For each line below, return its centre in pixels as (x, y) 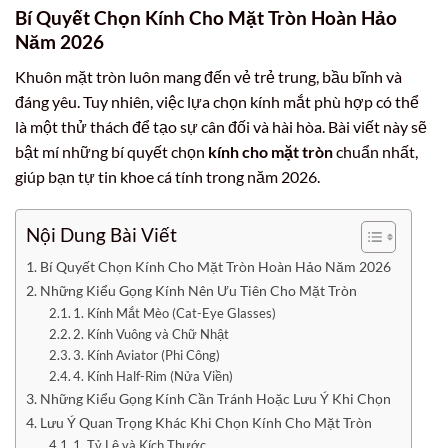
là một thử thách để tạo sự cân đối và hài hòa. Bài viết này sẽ (221, 126)
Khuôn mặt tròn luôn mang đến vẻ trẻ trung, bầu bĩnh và (208, 76)
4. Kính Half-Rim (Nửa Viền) (153, 376)
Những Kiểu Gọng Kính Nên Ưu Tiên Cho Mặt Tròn (198, 291)
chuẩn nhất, (375, 151)
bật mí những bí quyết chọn (111, 151)
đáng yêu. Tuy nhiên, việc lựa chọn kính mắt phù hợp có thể (217, 101)
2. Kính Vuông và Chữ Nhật (151, 334)
